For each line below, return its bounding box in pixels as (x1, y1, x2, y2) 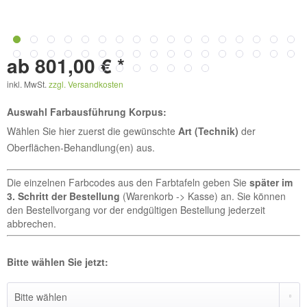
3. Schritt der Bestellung (7, 189, 120, 203)
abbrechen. (7, 217, 56, 230)
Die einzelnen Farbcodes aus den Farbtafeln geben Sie (7, 175, 249, 189)
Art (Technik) (178, 124, 238, 138)
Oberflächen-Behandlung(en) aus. (7, 140, 155, 154)
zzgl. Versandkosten (49, 78, 123, 90)
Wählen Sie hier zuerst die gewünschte (7, 124, 178, 138)
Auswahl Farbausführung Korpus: (7, 105, 167, 119)
